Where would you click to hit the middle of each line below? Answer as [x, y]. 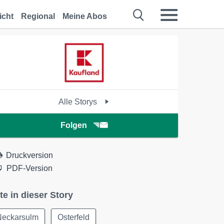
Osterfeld [74, 217]
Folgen [73, 125]
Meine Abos [85, 16]
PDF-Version [30, 168]
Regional [38, 16]
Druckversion [30, 155]
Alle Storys [79, 102]
